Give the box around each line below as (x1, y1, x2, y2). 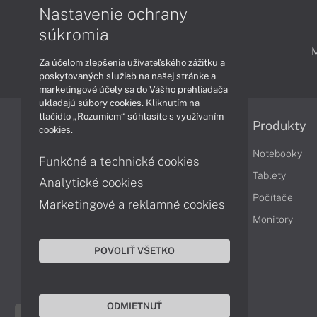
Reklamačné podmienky (105, 170, 215, 181)
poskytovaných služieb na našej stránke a (39, 70, 216, 81)
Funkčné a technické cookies (39, 154, 200, 168)
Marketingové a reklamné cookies (39, 197, 225, 212)
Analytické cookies (39, 175, 144, 190)
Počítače (253, 192, 293, 203)
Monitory (253, 214, 293, 225)
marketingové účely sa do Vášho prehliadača (39, 83, 228, 95)
